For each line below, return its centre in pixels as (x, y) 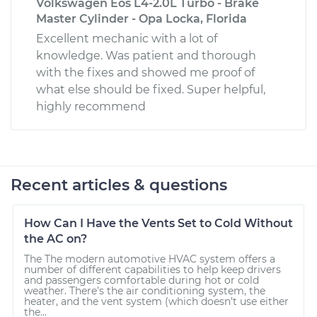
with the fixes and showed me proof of (145, 72)
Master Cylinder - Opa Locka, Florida (142, 18)
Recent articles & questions (119, 185)
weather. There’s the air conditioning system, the (145, 290)
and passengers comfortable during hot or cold (142, 280)
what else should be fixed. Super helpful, (151, 89)
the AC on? (56, 238)
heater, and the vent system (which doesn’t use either (156, 301)
